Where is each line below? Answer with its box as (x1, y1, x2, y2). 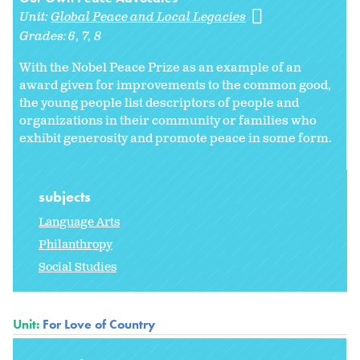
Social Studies (39, 260, 117, 276)
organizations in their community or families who (19, 112, 317, 130)
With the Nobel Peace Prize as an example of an (19, 59, 301, 77)
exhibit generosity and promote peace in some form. (19, 130, 334, 148)
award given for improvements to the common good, (19, 77, 331, 95)
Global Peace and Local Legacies (51, 9, 246, 27)
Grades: (19, 28, 69, 46)
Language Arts (39, 215, 120, 231)
